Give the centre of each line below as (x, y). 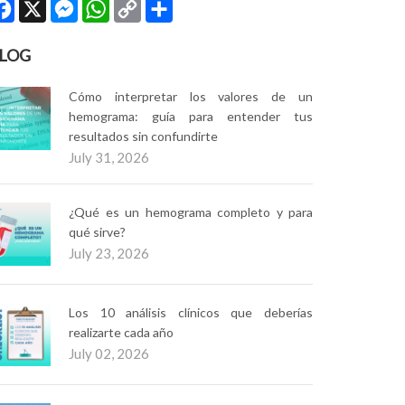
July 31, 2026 (109, 157)
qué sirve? (97, 232)
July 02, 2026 (109, 353)
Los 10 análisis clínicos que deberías (191, 312)
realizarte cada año (121, 332)
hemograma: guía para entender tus (191, 116)
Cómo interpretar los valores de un (191, 96)
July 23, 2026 (109, 253)
